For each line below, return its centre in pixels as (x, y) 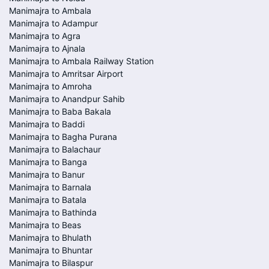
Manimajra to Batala (48, 200)
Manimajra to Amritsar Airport (66, 74)
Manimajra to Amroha (50, 86)
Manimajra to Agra (45, 36)
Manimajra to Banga (48, 162)
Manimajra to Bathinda (53, 212)
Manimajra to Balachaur (55, 149)
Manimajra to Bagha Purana (63, 137)
